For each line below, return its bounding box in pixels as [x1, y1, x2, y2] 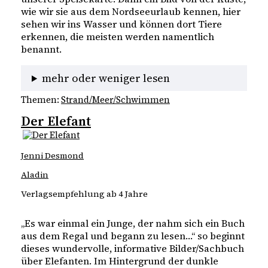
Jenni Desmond [21, 149, 84, 162]
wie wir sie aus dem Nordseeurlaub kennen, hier [21, 4, 240, 18]
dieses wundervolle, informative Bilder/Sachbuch [21, 242, 244, 255]
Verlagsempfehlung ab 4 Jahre [21, 187, 148, 200]
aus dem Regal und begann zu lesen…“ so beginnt [21, 229, 245, 243]
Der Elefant [21, 112, 91, 130]
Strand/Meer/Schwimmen [61, 94, 170, 106]
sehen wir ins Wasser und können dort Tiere [21, 17, 222, 31]
